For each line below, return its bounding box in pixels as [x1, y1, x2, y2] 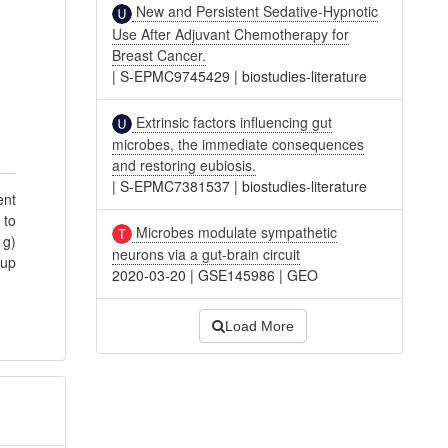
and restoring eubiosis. [112, 154, 257, 175]
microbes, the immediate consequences [112, 133, 365, 154]
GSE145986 [198, 265, 276, 286]
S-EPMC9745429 [120, 65, 231, 86]
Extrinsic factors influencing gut [132, 111, 333, 132]
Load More [224, 318, 294, 335]
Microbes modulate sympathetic [132, 221, 338, 242]
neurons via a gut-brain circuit [112, 244, 301, 265]
